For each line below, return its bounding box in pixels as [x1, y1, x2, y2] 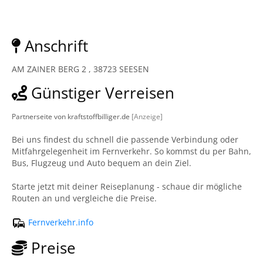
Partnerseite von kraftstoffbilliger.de [12, 112, 131, 121]
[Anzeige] [131, 112, 163, 121]
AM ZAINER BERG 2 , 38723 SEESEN [12, 63, 149, 75]
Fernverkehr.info [26, 216, 93, 228]
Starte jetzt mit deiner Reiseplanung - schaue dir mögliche [12, 181, 242, 192]
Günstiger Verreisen [27, 82, 174, 103]
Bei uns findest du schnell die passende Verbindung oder [12, 134, 238, 145]
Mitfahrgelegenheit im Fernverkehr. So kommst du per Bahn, [12, 146, 251, 157]
